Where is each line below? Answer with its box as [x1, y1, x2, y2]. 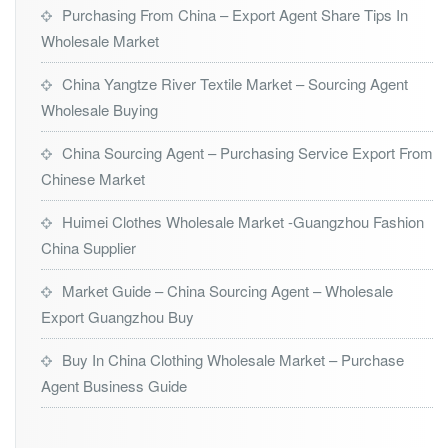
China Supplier [41, 237, 136, 259]
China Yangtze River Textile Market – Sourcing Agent [62, 73, 408, 95]
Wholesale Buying [41, 99, 158, 121]
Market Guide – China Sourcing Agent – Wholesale [62, 280, 393, 302]
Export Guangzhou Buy [41, 306, 194, 328]
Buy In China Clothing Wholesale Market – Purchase [62, 349, 404, 371]
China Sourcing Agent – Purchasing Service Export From [62, 142, 433, 164]
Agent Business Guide [41, 375, 187, 397]
